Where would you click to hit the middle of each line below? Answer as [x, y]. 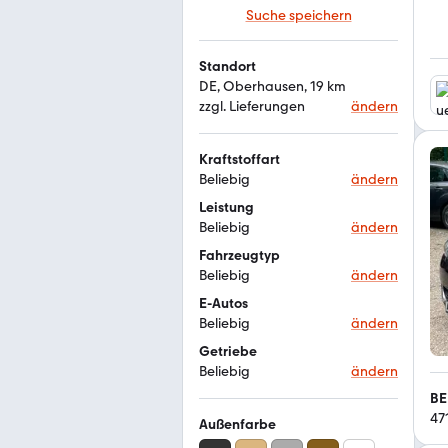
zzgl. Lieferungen [252, 106]
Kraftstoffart [239, 159]
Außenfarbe [237, 424]
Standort [227, 66]
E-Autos [223, 303]
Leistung [226, 207]
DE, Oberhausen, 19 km [272, 86]
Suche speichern [298, 15]
